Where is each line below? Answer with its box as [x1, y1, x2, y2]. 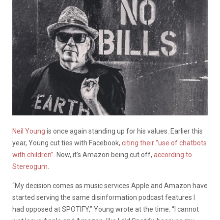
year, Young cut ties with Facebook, [12, 138, 122, 147]
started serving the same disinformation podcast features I [12, 193, 195, 201]
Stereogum [12, 162, 48, 170]
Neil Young [12, 127, 45, 135]
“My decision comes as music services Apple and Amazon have [12, 181, 208, 190]
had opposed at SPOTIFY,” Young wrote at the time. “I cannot [12, 205, 199, 213]
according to [154, 150, 192, 159]
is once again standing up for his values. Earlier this [45, 127, 203, 135]
